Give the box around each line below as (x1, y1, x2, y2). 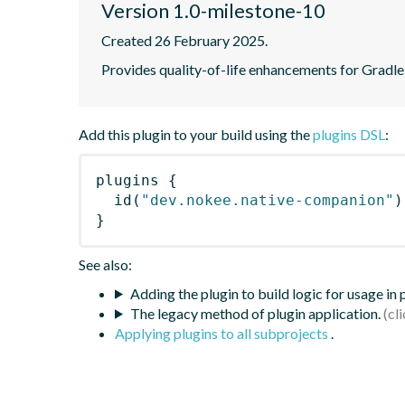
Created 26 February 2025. (101, 31, 268, 49)
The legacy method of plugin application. (129, 304, 381, 322)
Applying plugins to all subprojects (115, 324, 331, 342)
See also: (79, 255, 132, 273)
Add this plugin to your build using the (79, 125, 313, 143)
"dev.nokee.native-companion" (141, 191, 394, 209)
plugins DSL (313, 125, 385, 143)
